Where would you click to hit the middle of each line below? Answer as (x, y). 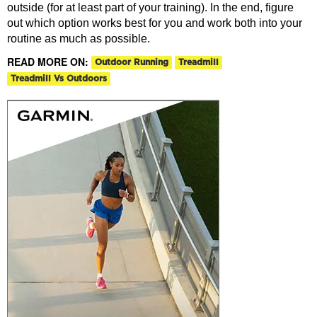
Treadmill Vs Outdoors (59, 79)
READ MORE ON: (49, 61)
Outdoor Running (132, 63)
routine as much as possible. (79, 38)
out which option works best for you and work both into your (155, 23)
